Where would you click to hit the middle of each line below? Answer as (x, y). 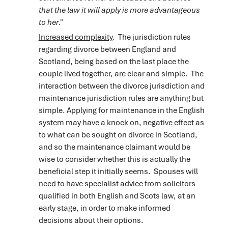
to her (48, 22)
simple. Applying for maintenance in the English (121, 110)
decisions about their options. (92, 220)
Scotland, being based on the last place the (113, 61)
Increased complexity (75, 37)
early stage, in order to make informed (104, 208)
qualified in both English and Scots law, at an (117, 196)
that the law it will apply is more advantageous (119, 9)
